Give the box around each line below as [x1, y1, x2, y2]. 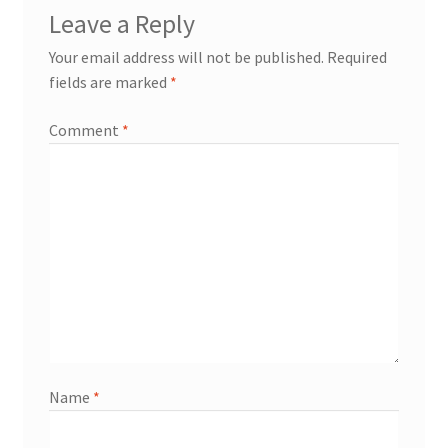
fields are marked [48, 72, 170, 93]
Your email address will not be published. [48, 47, 324, 68]
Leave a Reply [48, 8, 195, 41]
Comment [48, 119, 122, 140]
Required [326, 47, 387, 68]
